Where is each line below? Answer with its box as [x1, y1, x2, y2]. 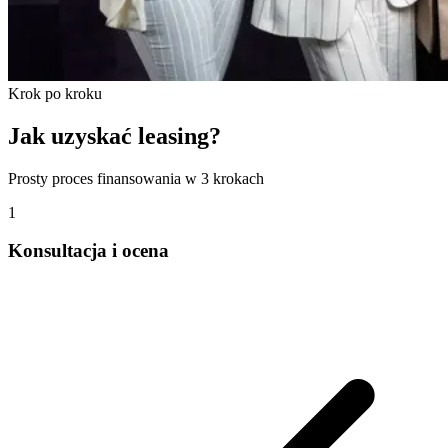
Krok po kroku [8, 84, 102, 102]
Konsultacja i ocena [8, 240, 169, 262]
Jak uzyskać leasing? [8, 122, 221, 149]
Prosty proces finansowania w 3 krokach [8, 169, 264, 187]
